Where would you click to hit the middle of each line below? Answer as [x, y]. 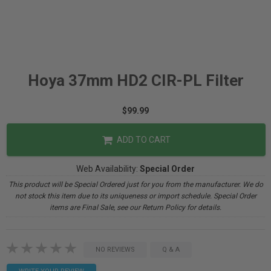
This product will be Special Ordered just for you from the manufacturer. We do [135, 184]
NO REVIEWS [115, 250]
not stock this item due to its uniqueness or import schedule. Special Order [135, 196]
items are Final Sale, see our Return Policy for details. [135, 207]
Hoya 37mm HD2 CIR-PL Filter [135, 80]
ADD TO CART [142, 140]
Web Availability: [108, 169]
